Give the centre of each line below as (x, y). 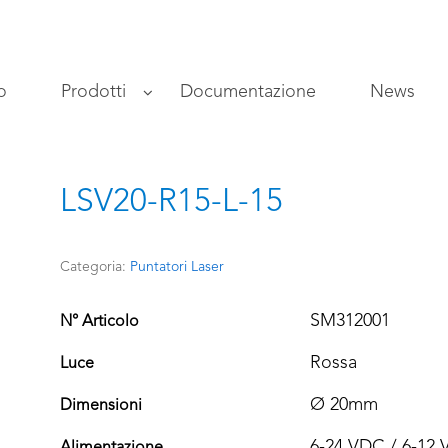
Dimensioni (101, 406)
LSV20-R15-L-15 (171, 203)
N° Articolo (99, 322)
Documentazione (248, 92)
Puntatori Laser (177, 267)
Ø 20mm (344, 405)
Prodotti (93, 92)
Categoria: (95, 267)
